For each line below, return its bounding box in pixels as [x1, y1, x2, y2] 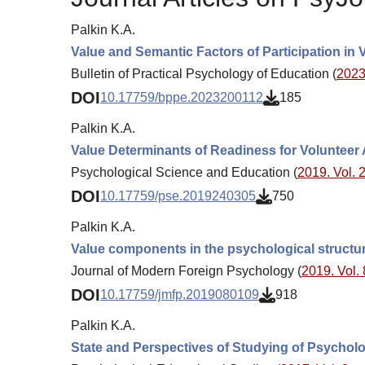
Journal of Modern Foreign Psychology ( [71, 263, 301, 278]
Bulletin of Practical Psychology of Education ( [71, 66, 336, 81]
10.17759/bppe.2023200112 [100, 90, 263, 105]
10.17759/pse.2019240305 [100, 189, 256, 204]
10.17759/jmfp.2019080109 [100, 288, 259, 302]
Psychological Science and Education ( [71, 165, 297, 179]
